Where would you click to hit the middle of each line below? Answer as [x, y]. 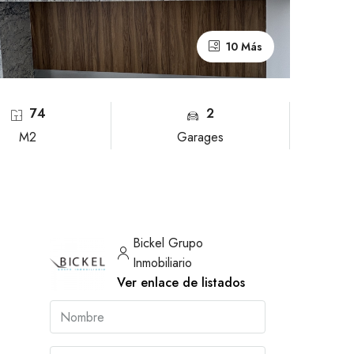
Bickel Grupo [168, 243]
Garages [201, 137]
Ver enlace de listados [181, 283]
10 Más [242, 47]
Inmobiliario [162, 263]
